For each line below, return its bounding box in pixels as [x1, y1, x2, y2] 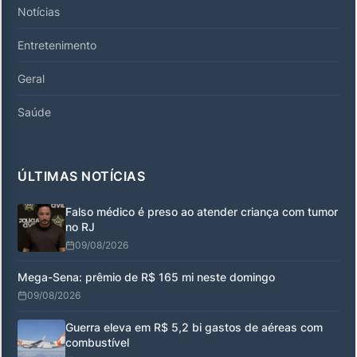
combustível [65, 335, 129, 349]
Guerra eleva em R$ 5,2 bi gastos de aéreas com [65, 320, 323, 334]
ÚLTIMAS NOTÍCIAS [18, 167, 145, 184]
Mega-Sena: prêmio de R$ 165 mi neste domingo [18, 269, 275, 284]
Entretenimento [18, 37, 96, 52]
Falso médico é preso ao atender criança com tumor [65, 204, 338, 218]
